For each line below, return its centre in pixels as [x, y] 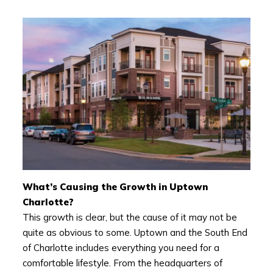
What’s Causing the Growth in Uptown [115, 186]
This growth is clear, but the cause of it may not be [129, 217]
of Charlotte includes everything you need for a [121, 247]
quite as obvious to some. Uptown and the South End [135, 232]
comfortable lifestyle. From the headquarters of [122, 263]
